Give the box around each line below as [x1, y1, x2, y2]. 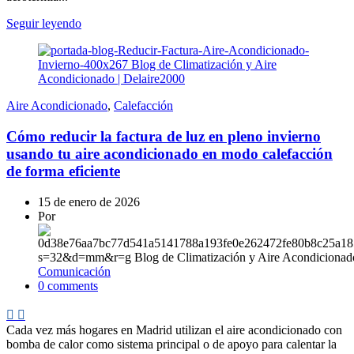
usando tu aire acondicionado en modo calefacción [6, 145, 333, 162]
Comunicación [38, 264, 111, 278]
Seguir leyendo [6, 17, 81, 31]
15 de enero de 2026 [38, 194, 140, 209]
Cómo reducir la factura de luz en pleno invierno [6, 127, 321, 145]
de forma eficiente [6, 162, 120, 179]
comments [47, 278, 98, 292]
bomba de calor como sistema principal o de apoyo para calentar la [6, 337, 337, 351]
